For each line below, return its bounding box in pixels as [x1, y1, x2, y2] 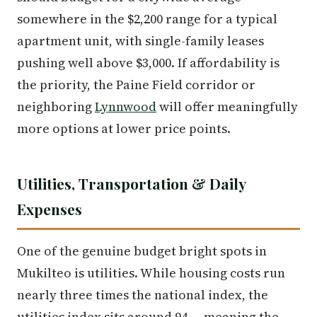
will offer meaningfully [156, 97, 298, 115]
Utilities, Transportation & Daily [17, 173, 246, 193]
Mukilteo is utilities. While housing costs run [17, 263, 285, 282]
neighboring [17, 97, 95, 115]
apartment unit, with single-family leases [17, 31, 264, 50]
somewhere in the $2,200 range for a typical [17, 9, 277, 28]
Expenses [17, 198, 82, 219]
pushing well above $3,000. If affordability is [17, 53, 279, 71]
